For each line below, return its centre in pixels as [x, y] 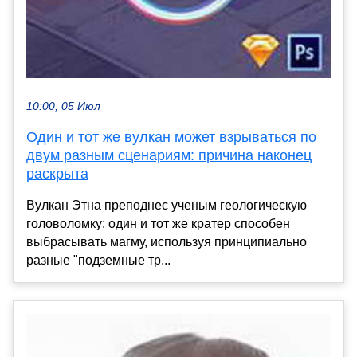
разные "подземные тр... [98, 260]
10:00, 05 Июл [63, 106]
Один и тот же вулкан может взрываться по [171, 137]
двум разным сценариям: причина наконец [169, 155]
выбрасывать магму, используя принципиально [167, 241]
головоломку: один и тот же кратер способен [158, 223]
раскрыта [57, 173]
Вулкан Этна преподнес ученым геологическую [167, 205]
